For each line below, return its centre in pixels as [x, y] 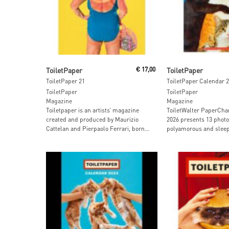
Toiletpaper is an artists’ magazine [93, 110]
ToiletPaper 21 [65, 81]
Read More [210, 65]
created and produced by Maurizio [92, 119]
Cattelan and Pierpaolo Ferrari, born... [98, 128]
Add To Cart [94, 65]
